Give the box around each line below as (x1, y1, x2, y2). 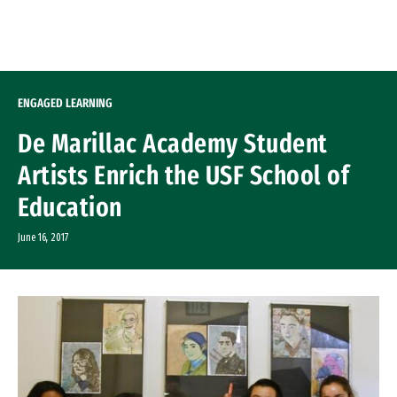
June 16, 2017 (18, 231, 68, 244)
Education (18, 191, 122, 223)
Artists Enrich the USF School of (18, 160, 349, 191)
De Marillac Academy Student (18, 128, 328, 160)
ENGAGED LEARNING (18, 96, 113, 111)
